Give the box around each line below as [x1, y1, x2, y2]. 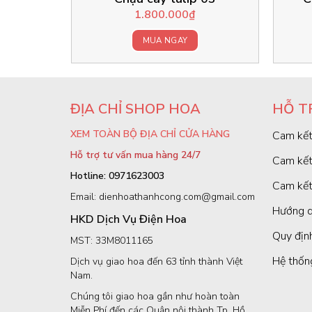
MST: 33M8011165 [70, 233, 153, 247]
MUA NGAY [142, 34, 188, 46]
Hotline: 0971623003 [70, 169, 164, 182]
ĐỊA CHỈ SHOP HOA [70, 99, 201, 118]
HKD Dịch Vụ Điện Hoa [70, 211, 187, 227]
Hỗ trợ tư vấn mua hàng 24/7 [70, 148, 201, 162]
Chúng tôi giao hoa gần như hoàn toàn [70, 289, 240, 303]
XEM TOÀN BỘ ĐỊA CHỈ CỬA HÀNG [70, 127, 230, 141]
